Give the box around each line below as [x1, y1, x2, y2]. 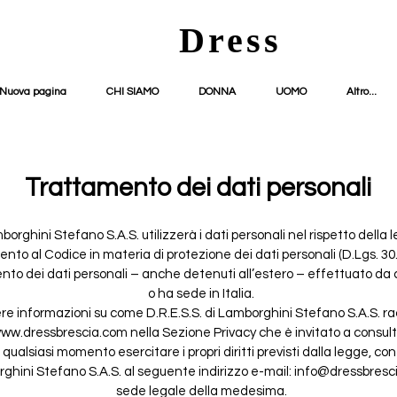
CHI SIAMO [106, 85, 159, 97]
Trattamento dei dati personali [25, 174, 371, 201]
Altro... [346, 85, 377, 97]
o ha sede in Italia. [148, 286, 254, 300]
